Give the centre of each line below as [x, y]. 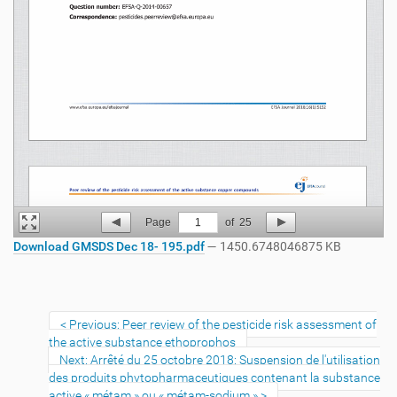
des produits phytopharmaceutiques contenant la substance [214, 378]
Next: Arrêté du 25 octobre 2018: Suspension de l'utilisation [220, 360]
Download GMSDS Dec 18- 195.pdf [109, 246]
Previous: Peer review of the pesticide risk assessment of [223, 324]
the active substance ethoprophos [142, 342]
